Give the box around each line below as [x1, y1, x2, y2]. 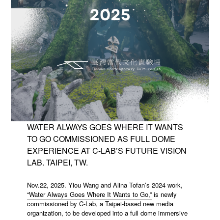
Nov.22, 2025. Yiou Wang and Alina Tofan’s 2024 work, [27, 180, 183, 190]
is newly [151, 189, 177, 199]
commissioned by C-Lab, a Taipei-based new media [27, 198, 173, 208]
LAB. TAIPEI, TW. [27, 156, 88, 168]
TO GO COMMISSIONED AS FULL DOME [27, 133, 175, 144]
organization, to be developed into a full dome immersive [27, 208, 188, 218]
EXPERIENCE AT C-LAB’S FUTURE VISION [27, 144, 187, 156]
